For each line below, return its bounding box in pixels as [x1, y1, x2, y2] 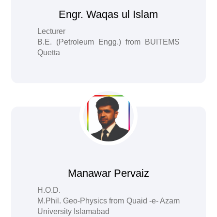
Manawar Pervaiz [67, 167, 149, 179]
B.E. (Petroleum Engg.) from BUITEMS [37, 38, 180, 46]
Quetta [37, 48, 61, 57]
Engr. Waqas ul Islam [59, 8, 158, 20]
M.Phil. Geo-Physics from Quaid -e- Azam [37, 197, 180, 205]
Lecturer [37, 27, 66, 35]
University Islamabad [37, 207, 110, 216]
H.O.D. [37, 186, 61, 194]
